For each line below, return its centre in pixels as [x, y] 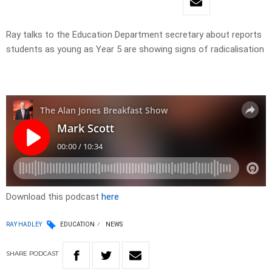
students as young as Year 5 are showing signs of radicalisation [135, 49]
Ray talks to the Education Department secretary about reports [134, 35]
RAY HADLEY [24, 224]
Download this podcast [54, 197]
